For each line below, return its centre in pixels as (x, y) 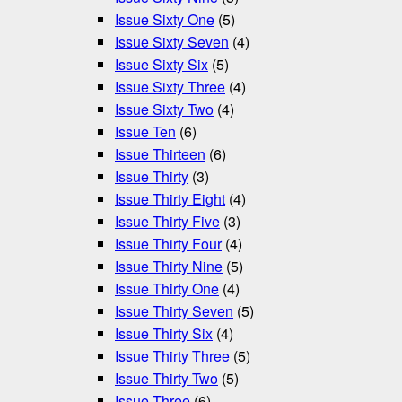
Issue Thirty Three (172, 356)
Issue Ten (145, 132)
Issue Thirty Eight (170, 199)
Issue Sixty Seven (172, 42)
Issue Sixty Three (170, 87)
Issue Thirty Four (168, 244)
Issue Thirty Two (166, 379)
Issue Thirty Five (167, 222)
